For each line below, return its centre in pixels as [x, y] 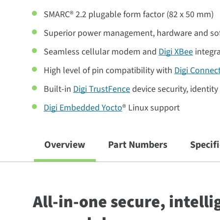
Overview [65, 145]
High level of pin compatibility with [109, 70]
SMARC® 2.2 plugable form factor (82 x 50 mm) [129, 14]
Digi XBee [176, 52]
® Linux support [152, 108]
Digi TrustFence [101, 89]
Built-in [58, 89]
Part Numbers [138, 145]
